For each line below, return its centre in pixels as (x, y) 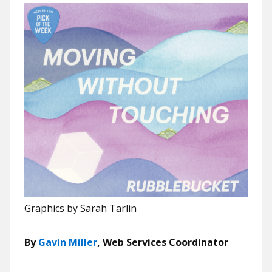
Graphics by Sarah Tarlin (80, 208)
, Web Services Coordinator (163, 242)
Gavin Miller (68, 242)
